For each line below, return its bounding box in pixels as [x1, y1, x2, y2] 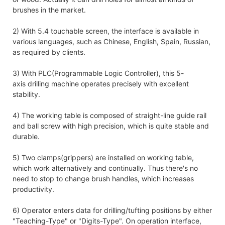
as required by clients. [13, 47, 85, 56]
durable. [13, 132, 40, 141]
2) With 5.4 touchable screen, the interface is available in [13, 26, 199, 35]
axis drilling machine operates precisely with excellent [13, 79, 189, 88]
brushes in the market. [13, 5, 86, 14]
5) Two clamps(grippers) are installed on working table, [13, 153, 194, 162]
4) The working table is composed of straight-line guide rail [13, 110, 206, 120]
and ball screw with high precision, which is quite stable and [13, 121, 209, 130]
